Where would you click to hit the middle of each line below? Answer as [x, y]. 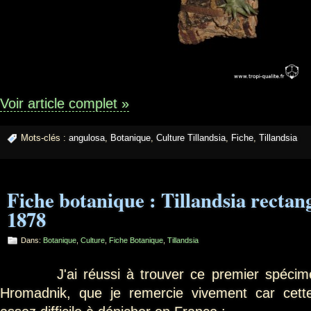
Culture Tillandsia [191, 137]
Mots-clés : [45, 137]
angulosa [87, 137]
